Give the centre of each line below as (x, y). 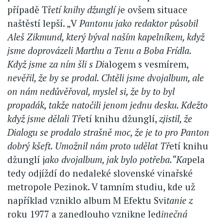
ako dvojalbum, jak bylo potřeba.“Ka (116, 160)
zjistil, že (176, 119)
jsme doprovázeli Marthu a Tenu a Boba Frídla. (99, 51)
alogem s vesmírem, (146, 64)
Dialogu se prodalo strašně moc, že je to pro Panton (108, 132)
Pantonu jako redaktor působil (137, 23)
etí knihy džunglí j (86, 10)
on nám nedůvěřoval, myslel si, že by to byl (91, 91)
